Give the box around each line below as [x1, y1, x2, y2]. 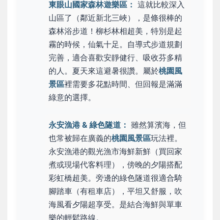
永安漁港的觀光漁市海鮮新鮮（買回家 [49, 146, 182, 156]
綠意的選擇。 [49, 92, 96, 102]
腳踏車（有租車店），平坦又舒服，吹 [49, 186, 182, 196]
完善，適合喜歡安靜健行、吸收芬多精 [49, 52, 182, 62]
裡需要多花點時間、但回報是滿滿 [64, 79, 182, 89]
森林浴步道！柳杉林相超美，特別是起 [49, 26, 182, 36]
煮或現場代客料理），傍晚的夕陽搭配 [49, 159, 182, 169]
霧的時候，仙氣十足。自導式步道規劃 [49, 39, 182, 49]
